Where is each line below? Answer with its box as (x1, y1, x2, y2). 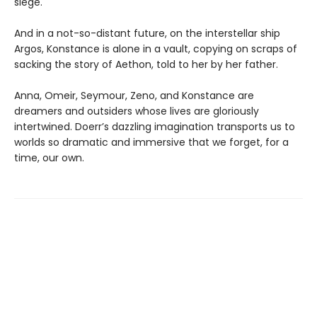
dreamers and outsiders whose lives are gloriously (14, 103, 259, 118)
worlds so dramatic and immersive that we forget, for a (14, 134, 289, 149)
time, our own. (14, 150, 84, 165)
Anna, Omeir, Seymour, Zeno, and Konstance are (14, 88, 254, 103)
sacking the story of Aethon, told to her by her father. (14, 57, 278, 71)
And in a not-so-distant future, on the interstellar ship (14, 25, 280, 40)
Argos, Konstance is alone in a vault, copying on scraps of (14, 41, 297, 56)
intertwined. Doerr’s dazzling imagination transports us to (14, 119, 295, 134)
